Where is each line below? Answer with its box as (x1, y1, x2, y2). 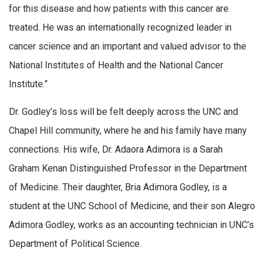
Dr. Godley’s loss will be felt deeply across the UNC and (9, 106, 238, 118)
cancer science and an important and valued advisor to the (9, 40, 246, 52)
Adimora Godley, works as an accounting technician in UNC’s (9, 219, 254, 231)
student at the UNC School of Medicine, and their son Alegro (9, 200, 255, 212)
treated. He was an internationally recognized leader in (9, 21, 232, 33)
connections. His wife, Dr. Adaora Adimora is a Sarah (9, 144, 223, 156)
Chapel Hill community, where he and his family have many (9, 125, 247, 137)
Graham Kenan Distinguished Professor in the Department (9, 163, 247, 174)
